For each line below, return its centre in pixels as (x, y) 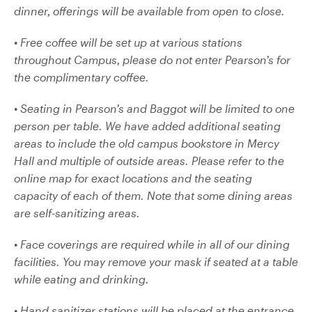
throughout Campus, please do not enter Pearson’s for (152, 59)
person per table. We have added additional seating (147, 125)
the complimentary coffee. (81, 77)
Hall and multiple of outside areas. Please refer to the (149, 160)
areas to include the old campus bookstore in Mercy (147, 143)
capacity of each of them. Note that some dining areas (153, 195)
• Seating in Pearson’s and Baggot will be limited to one (154, 108)
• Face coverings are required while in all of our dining (152, 244)
